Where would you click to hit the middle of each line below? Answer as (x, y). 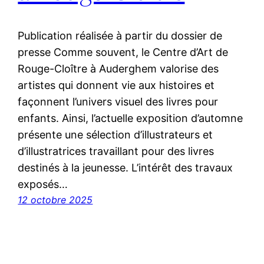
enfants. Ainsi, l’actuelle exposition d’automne (131, 118)
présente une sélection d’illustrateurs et (115, 135)
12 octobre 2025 (55, 200)
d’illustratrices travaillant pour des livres (116, 151)
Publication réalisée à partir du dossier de (120, 36)
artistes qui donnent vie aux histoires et (116, 85)
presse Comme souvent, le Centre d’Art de (123, 52)
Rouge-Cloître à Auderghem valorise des (118, 69)
